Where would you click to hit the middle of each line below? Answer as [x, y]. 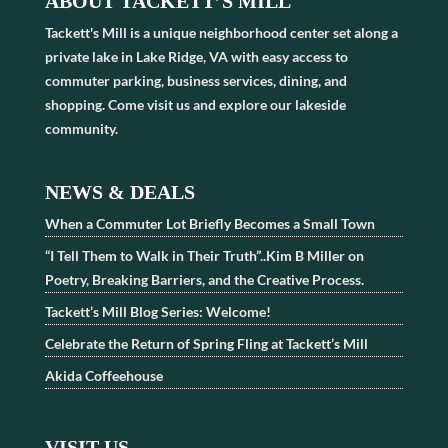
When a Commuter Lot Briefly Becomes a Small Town [209, 223]
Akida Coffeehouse [103, 375]
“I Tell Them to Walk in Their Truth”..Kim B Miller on [204, 255]
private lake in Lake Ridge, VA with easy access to [196, 56]
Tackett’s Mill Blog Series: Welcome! [157, 311]
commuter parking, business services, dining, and [195, 80]
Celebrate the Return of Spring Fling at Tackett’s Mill [206, 343]
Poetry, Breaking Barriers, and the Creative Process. [204, 279]
